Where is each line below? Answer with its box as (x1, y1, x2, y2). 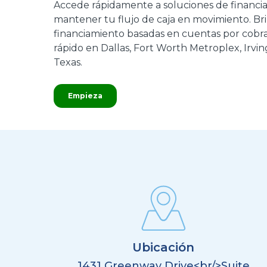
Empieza (68, 91, 103, 100)
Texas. (54, 57, 82, 68)
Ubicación (132, 240, 194, 254)
